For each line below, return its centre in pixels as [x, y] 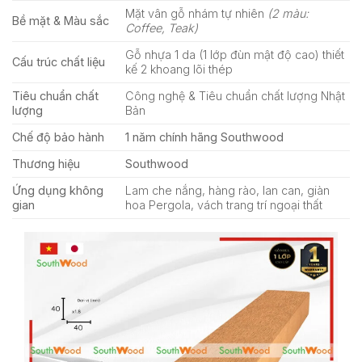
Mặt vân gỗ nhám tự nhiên [197, 13]
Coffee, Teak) [162, 27]
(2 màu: [288, 13]
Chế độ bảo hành [58, 137]
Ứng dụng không [58, 190]
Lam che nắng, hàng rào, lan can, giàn [228, 190]
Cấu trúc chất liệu [59, 61]
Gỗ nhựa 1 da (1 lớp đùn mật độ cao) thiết [235, 54]
